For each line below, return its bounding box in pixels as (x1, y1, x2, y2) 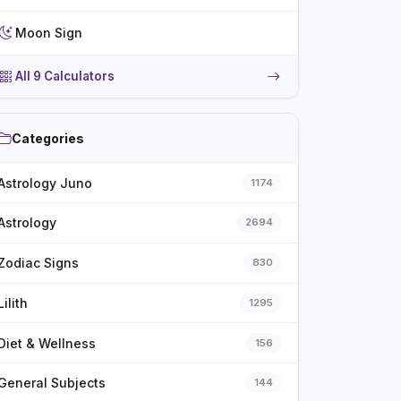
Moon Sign (14, 25, 82, 41)
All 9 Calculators (14, 69, 115, 84)
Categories (11, 130, 84, 146)
